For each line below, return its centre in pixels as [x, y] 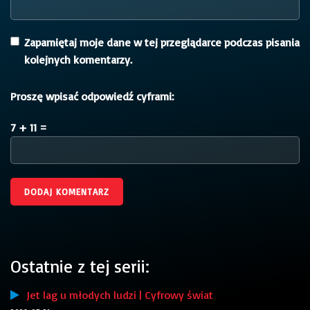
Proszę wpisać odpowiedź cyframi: [92, 96]
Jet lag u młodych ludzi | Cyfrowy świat [116, 295]
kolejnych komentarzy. [78, 59]
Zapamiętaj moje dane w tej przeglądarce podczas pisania [162, 42]
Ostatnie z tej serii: [80, 266]
